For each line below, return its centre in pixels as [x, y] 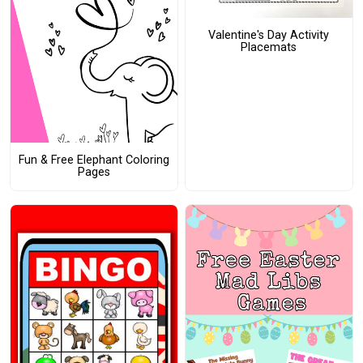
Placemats [269, 48]
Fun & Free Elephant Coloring [94, 160]
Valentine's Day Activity [269, 36]
